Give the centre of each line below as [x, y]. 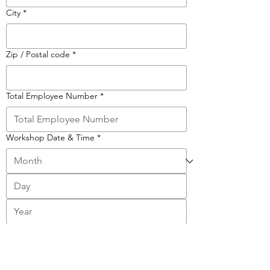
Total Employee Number [52, 96]
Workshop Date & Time [50, 137]
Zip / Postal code [38, 54]
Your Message [33, 255]
